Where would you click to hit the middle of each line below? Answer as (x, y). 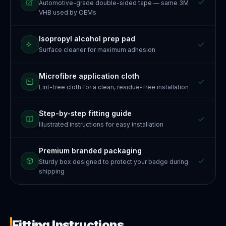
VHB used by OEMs (68, 12)
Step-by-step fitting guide (85, 113)
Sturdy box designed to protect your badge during (114, 162)
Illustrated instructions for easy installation (101, 124)
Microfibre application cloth (89, 76)
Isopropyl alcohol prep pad (87, 39)
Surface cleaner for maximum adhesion (97, 50)
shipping (52, 171)
